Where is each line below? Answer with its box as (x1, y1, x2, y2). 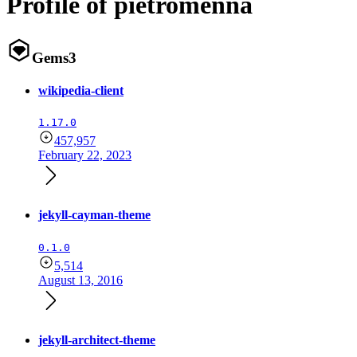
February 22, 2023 (38, 148, 131, 163)
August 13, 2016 (38, 273, 123, 287)
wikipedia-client (38, 83, 124, 97)
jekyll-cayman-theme (38, 208, 151, 222)
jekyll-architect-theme (38, 333, 155, 347)
